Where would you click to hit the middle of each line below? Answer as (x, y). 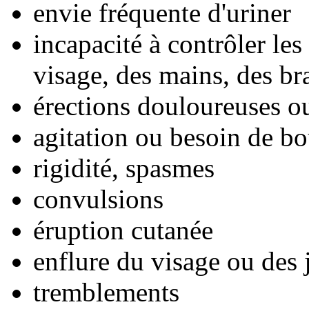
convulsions (98, 199)
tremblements (106, 292)
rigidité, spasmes (124, 168)
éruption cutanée (123, 230)
